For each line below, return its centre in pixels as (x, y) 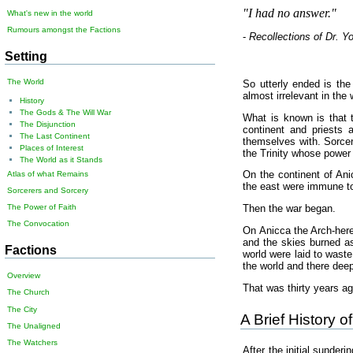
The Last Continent (54, 136)
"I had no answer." (290, 13)
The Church (29, 292)
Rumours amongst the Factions (64, 30)
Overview (24, 276)
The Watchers (33, 343)
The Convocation (39, 224)
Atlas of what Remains (48, 173)
